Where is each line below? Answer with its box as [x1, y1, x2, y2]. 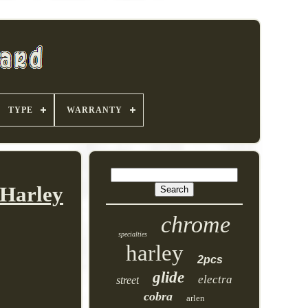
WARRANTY [67, 105, 122, 115]
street [116, 274, 140, 286]
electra [198, 273, 233, 286]
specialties [118, 230, 148, 238]
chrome [161, 212, 231, 237]
